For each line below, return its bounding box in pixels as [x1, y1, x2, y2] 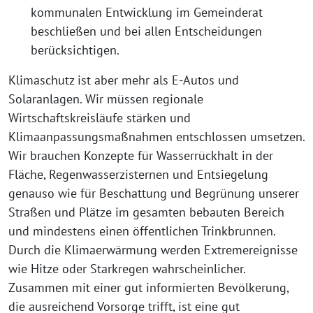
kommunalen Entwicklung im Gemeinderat [31, 3, 263, 20]
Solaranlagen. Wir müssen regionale [8, 90, 203, 107]
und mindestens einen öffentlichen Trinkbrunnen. [8, 222, 275, 239]
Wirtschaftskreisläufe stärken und [8, 109, 191, 126]
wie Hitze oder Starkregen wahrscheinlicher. [8, 260, 245, 277]
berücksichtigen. [31, 41, 119, 58]
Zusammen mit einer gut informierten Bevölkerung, [8, 279, 289, 296]
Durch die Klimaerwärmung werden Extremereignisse [8, 241, 298, 258]
